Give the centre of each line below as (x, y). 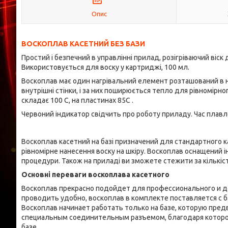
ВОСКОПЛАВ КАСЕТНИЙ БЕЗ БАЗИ (83, 44)
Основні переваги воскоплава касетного (95, 175)
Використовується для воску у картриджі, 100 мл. (105, 67)
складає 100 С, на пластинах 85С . (77, 100)
